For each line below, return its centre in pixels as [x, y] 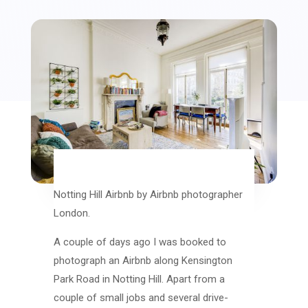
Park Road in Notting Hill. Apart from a [140, 279]
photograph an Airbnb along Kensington [143, 260]
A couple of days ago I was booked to [140, 242]
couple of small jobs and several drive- [141, 297]
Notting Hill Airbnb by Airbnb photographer [148, 194]
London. [72, 213]
